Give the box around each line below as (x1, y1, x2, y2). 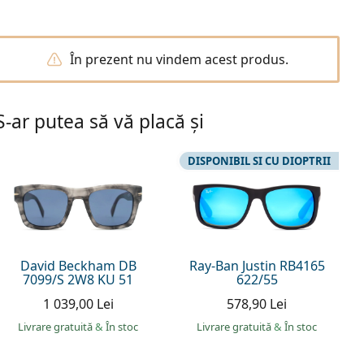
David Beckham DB (19, 256, 136, 275)
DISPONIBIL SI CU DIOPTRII (187, 154, 331, 168)
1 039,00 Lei (42, 294, 114, 313)
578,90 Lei (227, 294, 288, 313)
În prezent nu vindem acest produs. (69, 50, 288, 68)
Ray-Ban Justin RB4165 (188, 256, 325, 275)
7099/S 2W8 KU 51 (23, 270, 134, 288)
